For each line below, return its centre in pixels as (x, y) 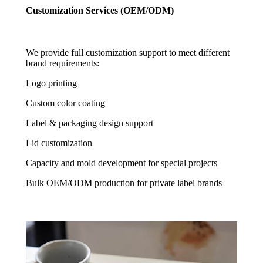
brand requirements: (63, 63)
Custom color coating (65, 103)
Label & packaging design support (90, 123)
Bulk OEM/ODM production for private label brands (124, 183)
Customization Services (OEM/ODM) (100, 10)
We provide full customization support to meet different (128, 52)
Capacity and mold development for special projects (122, 163)
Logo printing (51, 83)
